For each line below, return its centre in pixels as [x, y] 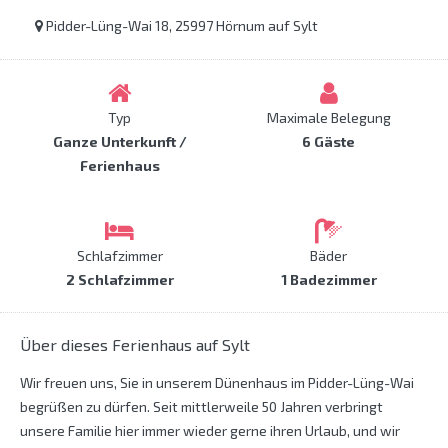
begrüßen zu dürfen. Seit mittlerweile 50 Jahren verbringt [201, 407]
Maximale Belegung [328, 118]
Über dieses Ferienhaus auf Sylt [135, 345]
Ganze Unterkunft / [119, 142]
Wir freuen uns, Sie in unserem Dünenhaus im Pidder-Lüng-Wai [217, 383]
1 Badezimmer [328, 280]
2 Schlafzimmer [119, 280]
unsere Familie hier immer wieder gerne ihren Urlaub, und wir [210, 431]
